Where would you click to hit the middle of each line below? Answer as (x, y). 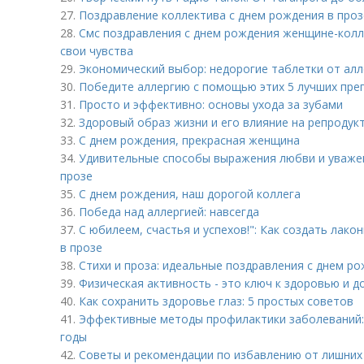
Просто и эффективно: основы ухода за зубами (211, 104)
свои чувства (97, 51)
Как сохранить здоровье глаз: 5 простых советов (216, 301)
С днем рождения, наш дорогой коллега (190, 194)
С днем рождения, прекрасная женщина (189, 140)
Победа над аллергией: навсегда (169, 212)
